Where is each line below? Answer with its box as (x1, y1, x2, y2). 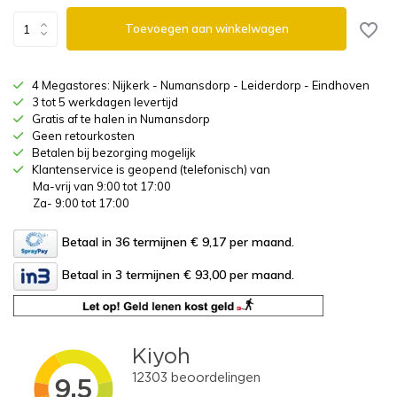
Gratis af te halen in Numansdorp (32, 112, 210, 126)
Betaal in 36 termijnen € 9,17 (62, 234, 226, 251)
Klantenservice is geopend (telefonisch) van (32, 162, 270, 176)
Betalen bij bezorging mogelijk (32, 145, 196, 160)
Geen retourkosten (32, 128, 135, 143)
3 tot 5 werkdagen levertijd (32, 95, 178, 109)
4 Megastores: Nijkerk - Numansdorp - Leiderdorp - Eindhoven (32, 78, 370, 92)
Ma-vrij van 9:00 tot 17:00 (33, 179, 171, 193)
